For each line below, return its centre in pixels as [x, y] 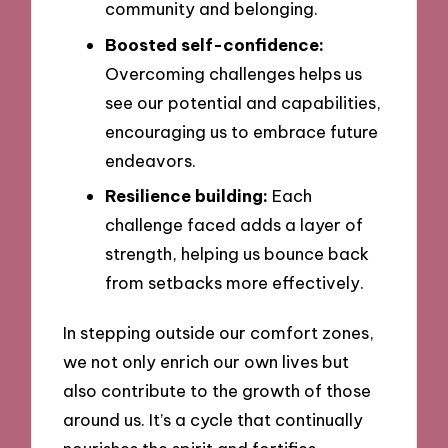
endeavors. [150, 160]
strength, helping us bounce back [237, 254]
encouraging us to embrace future [241, 131]
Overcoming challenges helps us [233, 73]
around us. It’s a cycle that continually [213, 420]
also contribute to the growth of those [217, 391]
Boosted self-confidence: [214, 44]
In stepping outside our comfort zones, [219, 333]
